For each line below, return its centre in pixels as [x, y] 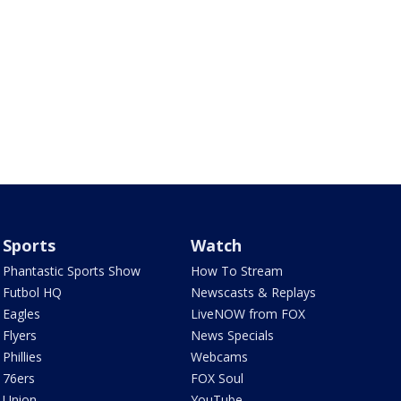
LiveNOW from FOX [248, 313]
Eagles [21, 313]
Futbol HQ [32, 292]
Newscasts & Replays [254, 292]
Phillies [22, 356]
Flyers [19, 335]
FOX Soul [218, 378]
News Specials [233, 335]
